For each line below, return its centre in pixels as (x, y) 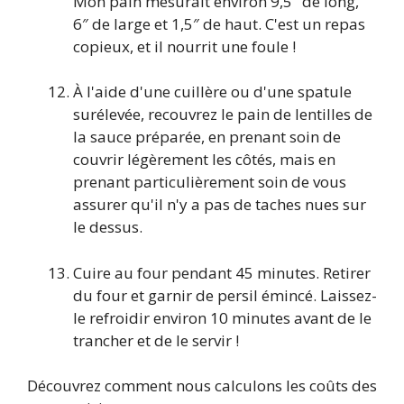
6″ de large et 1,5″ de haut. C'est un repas (219, 23)
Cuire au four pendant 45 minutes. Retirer (222, 272)
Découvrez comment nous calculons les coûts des (202, 386)
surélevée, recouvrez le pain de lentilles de (223, 115)
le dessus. (108, 227)
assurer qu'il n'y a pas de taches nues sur (220, 205)
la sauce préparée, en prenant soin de (207, 137)
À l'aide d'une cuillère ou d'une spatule (212, 92)
